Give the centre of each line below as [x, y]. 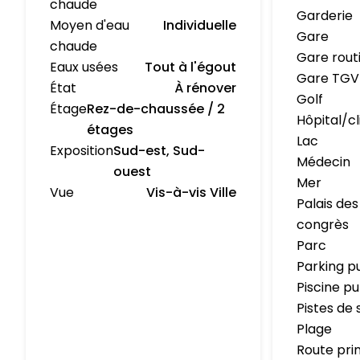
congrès [323, 225]
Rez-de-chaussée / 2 [156, 109]
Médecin [324, 162]
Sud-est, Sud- [159, 151]
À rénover [206, 88]
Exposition [82, 151]
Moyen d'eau [90, 25]
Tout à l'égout [191, 67]
